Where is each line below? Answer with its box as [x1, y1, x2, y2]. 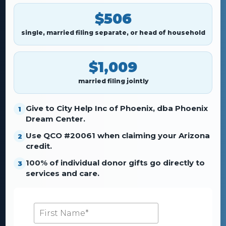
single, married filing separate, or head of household [21, 29, 205, 36]
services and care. [26, 168, 99, 178]
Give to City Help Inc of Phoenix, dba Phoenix [26, 103, 208, 113]
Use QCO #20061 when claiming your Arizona [26, 131, 210, 140]
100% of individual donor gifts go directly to [26, 158, 205, 167]
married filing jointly [78, 77, 148, 85]
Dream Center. [26, 114, 85, 124]
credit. [26, 141, 52, 151]
